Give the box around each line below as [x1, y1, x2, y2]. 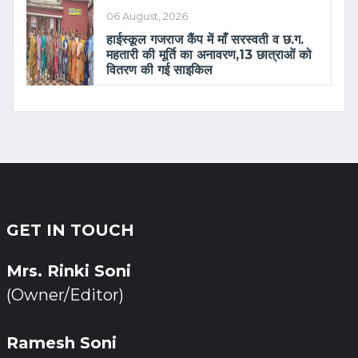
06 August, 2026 [105, 10, 188, 22]
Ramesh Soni [6, 333, 117, 353]
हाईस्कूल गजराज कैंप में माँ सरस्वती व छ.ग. [105, 31, 304, 47]
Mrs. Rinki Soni [6, 261, 131, 281]
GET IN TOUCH [6, 221, 134, 241]
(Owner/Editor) [6, 285, 124, 305]
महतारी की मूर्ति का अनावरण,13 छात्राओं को [105, 46, 312, 62]
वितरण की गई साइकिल [105, 62, 213, 78]
